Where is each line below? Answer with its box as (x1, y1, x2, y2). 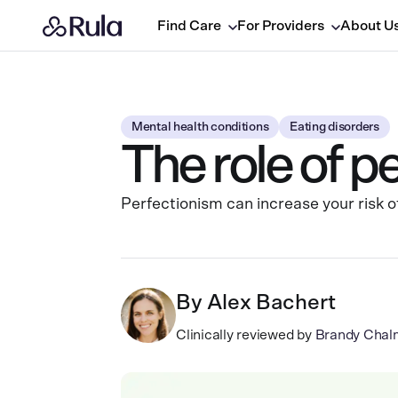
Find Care (156, 18, 221, 33)
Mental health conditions (131, 121, 269, 133)
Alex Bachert (207, 292, 336, 314)
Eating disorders (290, 121, 379, 133)
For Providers (236, 18, 324, 33)
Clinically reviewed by (176, 328, 312, 342)
